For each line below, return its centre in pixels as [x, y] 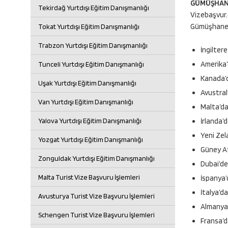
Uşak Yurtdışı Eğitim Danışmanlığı [87, 83]
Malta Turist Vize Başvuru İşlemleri [89, 177]
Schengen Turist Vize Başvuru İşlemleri [96, 215]
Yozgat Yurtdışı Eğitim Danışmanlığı [91, 139]
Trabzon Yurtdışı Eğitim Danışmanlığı [93, 45]
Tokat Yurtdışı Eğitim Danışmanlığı [89, 26]
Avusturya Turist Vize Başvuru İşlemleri [96, 196]
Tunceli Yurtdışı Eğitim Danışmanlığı [91, 64]
